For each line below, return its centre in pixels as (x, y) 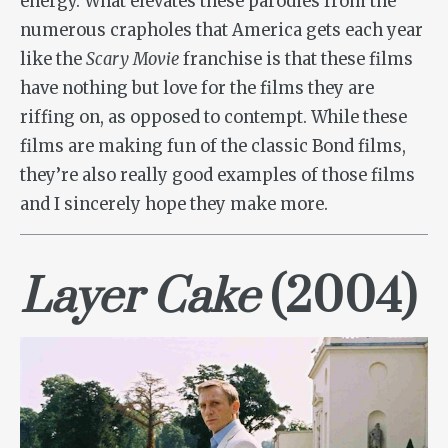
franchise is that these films (296, 60)
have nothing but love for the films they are (197, 89)
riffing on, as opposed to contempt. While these (213, 118)
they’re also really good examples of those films (217, 176)
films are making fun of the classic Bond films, (213, 147)
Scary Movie (132, 60)
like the (53, 60)
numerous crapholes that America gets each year (221, 31)
